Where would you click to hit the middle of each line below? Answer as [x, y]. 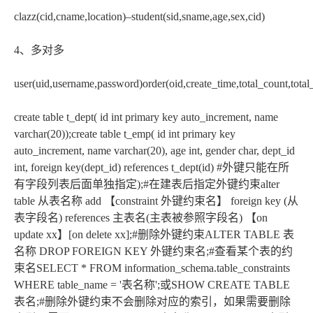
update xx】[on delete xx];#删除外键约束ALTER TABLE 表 [154, 234]
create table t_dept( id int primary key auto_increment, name [146, 117]
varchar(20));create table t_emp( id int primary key [125, 133]
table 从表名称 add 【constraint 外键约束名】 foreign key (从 [156, 201]
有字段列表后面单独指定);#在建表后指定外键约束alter [147, 184]
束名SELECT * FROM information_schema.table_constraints [152, 268]
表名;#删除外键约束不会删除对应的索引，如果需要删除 [152, 301]
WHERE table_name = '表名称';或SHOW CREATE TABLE [152, 284]
